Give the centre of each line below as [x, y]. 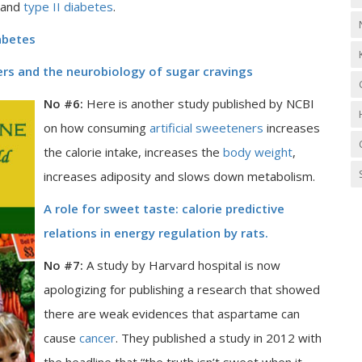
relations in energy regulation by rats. [156, 233]
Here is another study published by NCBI [199, 103]
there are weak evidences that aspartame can [172, 314]
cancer [96, 338]
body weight [258, 152]
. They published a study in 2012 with [219, 338]
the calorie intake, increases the [133, 152]
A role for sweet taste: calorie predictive [164, 208]
